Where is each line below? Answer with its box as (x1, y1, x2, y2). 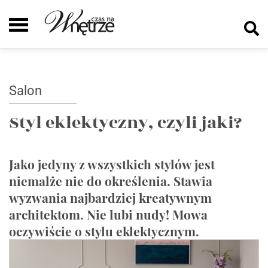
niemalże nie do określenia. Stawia (9, 172, 212, 189)
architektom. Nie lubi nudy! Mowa (9, 206, 208, 223)
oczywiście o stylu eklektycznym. (9, 223, 199, 239)
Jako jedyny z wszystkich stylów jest (9, 156, 215, 172)
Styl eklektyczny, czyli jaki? (9, 110, 242, 136)
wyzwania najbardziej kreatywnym (9, 189, 212, 206)
